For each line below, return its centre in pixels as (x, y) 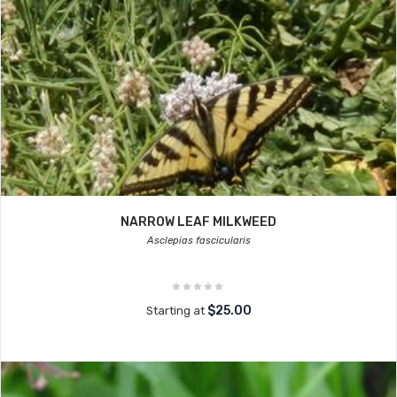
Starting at (176, 311)
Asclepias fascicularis (198, 241)
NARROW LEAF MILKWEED (198, 222)
